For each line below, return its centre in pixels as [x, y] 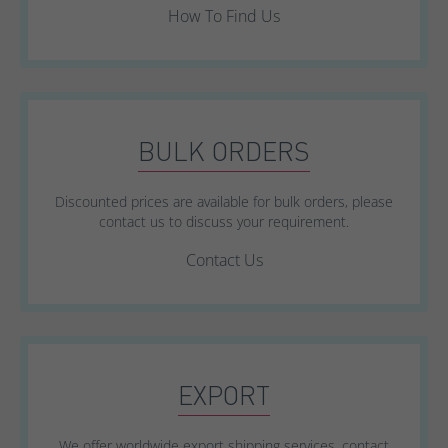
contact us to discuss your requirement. [224, 221]
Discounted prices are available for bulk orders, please [224, 201]
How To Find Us [224, 15]
